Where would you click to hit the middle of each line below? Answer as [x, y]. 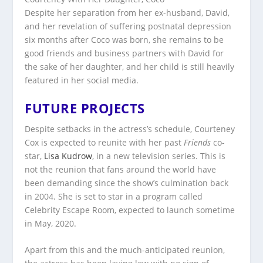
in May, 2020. [51, 224]
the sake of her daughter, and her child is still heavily [130, 66]
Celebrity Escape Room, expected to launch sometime [130, 210]
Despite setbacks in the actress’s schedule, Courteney [130, 129]
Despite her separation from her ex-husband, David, [127, 12]
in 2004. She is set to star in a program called [114, 197]
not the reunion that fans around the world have [121, 170]
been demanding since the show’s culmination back [127, 183]
